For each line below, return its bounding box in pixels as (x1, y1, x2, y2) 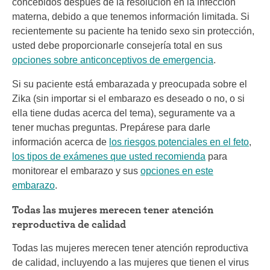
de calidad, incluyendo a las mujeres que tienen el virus (12, 257, 249, 268)
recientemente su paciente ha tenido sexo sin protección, (12, 26, 254, 36)
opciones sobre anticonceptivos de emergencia (12, 55, 213, 65)
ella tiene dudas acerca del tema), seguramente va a (12, 108, 235, 118)
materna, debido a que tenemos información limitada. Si (12, 11, 250, 22)
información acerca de (12, 137, 109, 147)
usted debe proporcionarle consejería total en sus (12, 40, 222, 51)
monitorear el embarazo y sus (12, 166, 140, 176)
